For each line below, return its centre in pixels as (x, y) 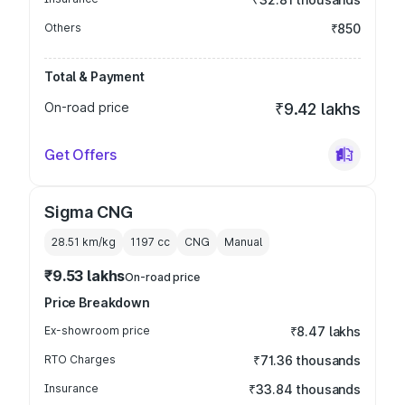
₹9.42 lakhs (317, 109)
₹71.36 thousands (307, 360)
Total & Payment (94, 76)
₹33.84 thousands (305, 389)
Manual (243, 242)
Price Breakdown (97, 302)
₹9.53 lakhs (85, 276)
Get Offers (80, 155)
